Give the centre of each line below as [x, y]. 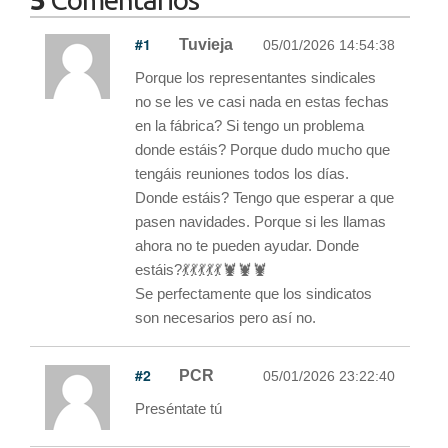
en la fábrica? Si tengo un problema [249, 125]
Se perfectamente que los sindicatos [253, 293]
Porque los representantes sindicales [255, 77]
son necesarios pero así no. [225, 317]
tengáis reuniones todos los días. [242, 173]
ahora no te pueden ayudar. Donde [247, 245]
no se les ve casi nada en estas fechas [262, 101]
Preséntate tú [178, 408]
